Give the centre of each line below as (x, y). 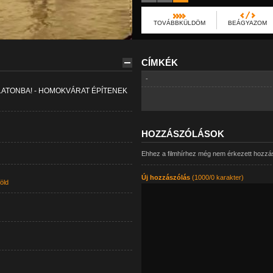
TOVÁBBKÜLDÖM (179, 23)
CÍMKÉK (159, 62)
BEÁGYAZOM (247, 23)
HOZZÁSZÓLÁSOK (183, 134)
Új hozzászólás (165, 177)
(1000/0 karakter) (217, 177)
